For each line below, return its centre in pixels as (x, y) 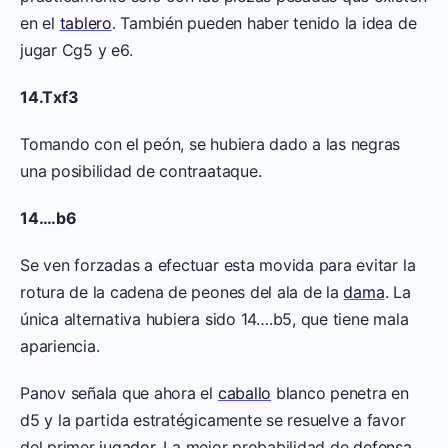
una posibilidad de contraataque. (141, 171)
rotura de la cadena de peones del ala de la (182, 292)
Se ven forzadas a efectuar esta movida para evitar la (218, 265)
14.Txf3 (49, 97)
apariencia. (60, 346)
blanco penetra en (340, 393)
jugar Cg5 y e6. (76, 50)
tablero (85, 23)
